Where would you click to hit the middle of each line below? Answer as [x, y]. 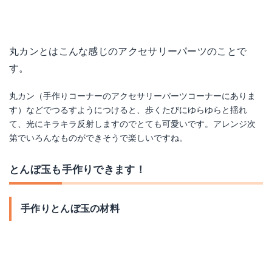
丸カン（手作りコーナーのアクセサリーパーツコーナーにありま [132, 96]
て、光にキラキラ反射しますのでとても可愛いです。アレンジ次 [132, 124]
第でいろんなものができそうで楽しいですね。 [98, 138]
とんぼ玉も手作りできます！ [77, 169]
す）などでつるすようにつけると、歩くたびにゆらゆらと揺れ [128, 110]
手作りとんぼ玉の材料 [70, 209]
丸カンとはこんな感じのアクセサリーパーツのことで [128, 51]
